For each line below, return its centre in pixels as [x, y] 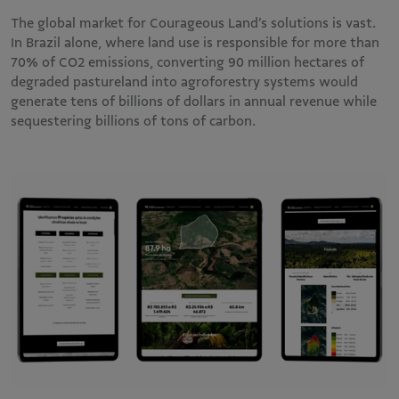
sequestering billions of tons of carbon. [137, 121]
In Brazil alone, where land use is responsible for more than [195, 42]
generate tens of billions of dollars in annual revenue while [194, 101]
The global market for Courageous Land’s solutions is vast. [193, 23]
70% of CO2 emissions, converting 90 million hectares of [187, 62]
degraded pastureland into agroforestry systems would [184, 81]
